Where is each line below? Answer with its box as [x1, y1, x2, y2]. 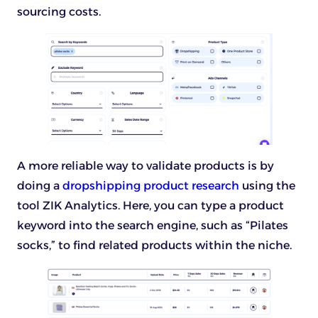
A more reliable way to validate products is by [17, 159, 274, 173]
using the [239, 179, 295, 193]
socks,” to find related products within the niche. [17, 238, 292, 253]
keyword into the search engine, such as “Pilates [17, 219, 288, 233]
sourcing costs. [17, 5, 101, 19]
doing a [17, 179, 62, 193]
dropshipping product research [62, 179, 239, 193]
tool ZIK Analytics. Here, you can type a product [17, 199, 284, 213]
